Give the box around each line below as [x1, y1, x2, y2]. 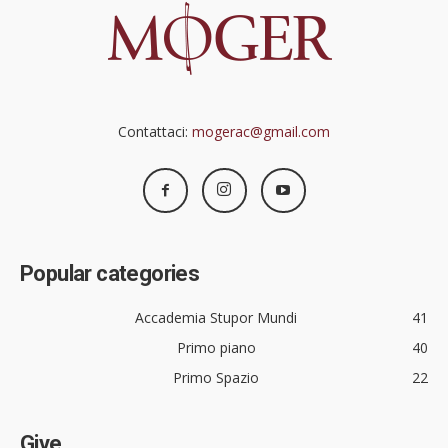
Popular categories [20, 261, 200, 287]
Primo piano [176, 338, 256, 358]
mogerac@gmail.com [192, 122, 330, 142]
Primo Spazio [173, 368, 259, 388]
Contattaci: [118, 122, 192, 142]
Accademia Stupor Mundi [135, 308, 297, 328]
